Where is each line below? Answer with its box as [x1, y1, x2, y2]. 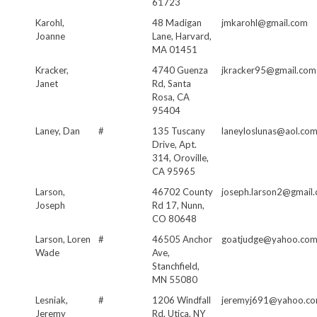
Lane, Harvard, [152, 30, 212, 42]
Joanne [35, 30, 65, 42]
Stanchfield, [152, 260, 200, 272]
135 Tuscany [152, 125, 205, 137]
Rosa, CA [152, 91, 190, 103]
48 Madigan [152, 16, 202, 28]
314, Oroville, [152, 151, 209, 163]
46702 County [152, 185, 213, 197]
